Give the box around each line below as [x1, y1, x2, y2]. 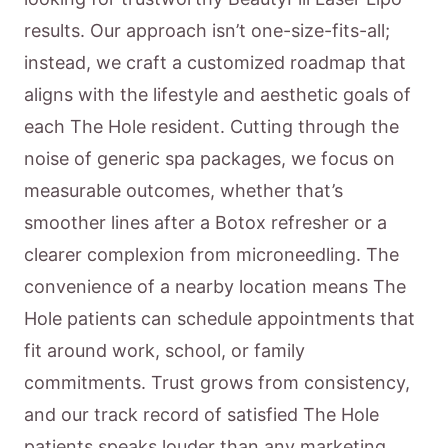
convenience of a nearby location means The [24, 276, 406, 297]
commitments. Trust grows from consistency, [24, 372, 410, 393]
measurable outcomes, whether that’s [24, 180, 343, 201]
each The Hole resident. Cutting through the [24, 116, 399, 137]
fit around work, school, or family [24, 340, 305, 361]
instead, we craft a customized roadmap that [24, 52, 406, 73]
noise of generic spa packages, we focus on [24, 148, 395, 169]
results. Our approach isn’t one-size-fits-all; [24, 20, 390, 41]
